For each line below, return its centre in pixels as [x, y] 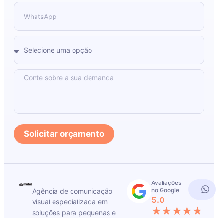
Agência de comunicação [72, 191]
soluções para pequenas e [74, 213]
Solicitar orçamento [64, 134]
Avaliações [166, 183]
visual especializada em [70, 202]
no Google [165, 190]
